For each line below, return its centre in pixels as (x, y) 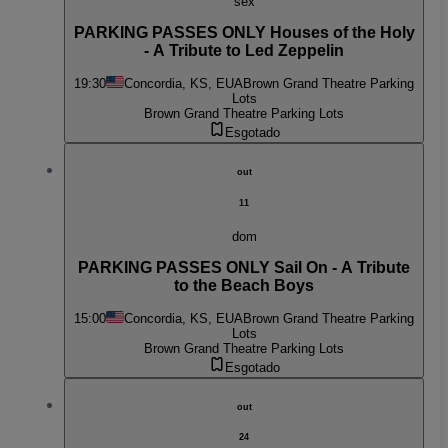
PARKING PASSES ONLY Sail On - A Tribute (244, 268)
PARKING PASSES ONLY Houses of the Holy (244, 33)
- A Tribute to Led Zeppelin (244, 51)
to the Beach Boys (244, 286)
